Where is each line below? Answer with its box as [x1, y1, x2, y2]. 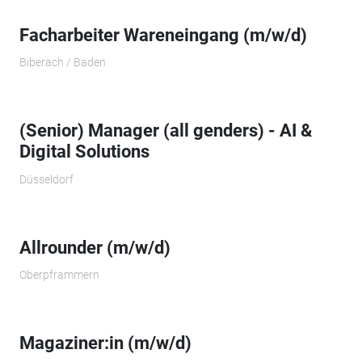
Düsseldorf [19, 172, 74, 186]
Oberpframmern [19, 268, 99, 282]
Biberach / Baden [19, 56, 106, 69]
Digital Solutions [19, 141, 149, 162]
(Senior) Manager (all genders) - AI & [19, 120, 312, 141]
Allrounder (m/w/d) [19, 237, 170, 258]
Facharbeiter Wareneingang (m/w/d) [19, 24, 307, 45]
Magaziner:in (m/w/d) [19, 333, 192, 354]
